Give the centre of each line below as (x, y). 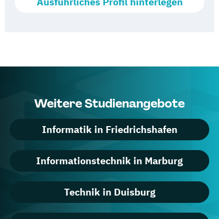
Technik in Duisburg (109, 192)
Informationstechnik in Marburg (109, 161)
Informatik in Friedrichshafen (109, 129)
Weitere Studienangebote (109, 103)
